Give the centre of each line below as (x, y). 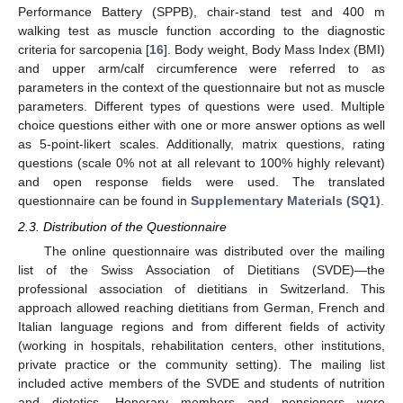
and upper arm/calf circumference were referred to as (201, 69)
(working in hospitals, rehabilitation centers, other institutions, (201, 345)
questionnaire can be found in (104, 201)
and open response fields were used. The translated (201, 182)
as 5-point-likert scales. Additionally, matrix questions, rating (201, 144)
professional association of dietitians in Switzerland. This (201, 288)
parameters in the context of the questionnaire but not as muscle (201, 88)
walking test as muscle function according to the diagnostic (201, 31)
